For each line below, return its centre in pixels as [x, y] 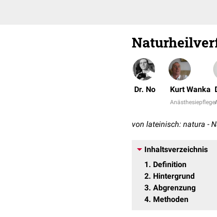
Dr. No [145, 89]
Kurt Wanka [190, 89]
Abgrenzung [174, 188]
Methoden [171, 199]
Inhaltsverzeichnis [176, 149]
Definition [170, 164]
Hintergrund [174, 176]
